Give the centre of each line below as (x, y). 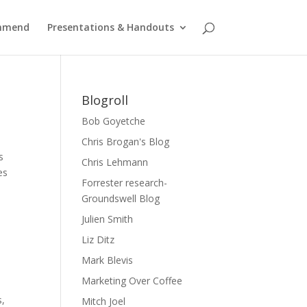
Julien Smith (108, 219)
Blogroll (105, 100)
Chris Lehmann (115, 162)
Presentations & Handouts (110, 27)
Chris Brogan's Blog (126, 142)
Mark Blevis (108, 260)
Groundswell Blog (121, 198)
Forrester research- (125, 183)
